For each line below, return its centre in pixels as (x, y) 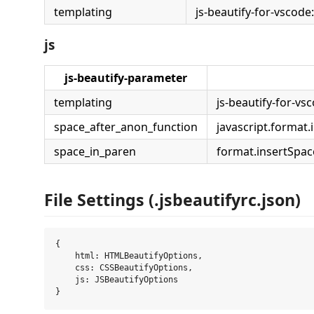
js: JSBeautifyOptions (117, 280)
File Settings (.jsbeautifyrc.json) (172, 199)
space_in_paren (95, 151)
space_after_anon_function (126, 127)
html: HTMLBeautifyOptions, (129, 256)
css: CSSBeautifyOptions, (124, 268)
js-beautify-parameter (126, 78)
